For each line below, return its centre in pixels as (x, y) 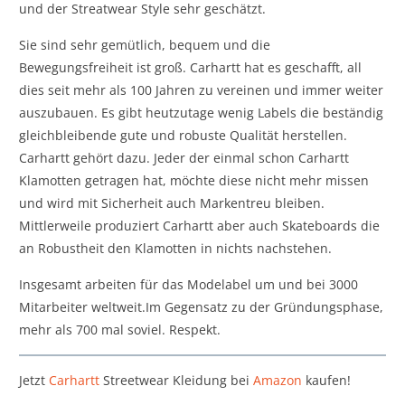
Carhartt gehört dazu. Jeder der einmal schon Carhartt (184, 157)
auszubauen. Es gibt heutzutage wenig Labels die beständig (202, 112)
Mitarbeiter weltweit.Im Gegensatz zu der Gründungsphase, (202, 306)
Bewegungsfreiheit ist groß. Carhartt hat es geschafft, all (191, 67)
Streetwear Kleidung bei (177, 380)
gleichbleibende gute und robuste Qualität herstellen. (184, 135)
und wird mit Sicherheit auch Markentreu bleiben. (172, 202)
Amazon (278, 380)
